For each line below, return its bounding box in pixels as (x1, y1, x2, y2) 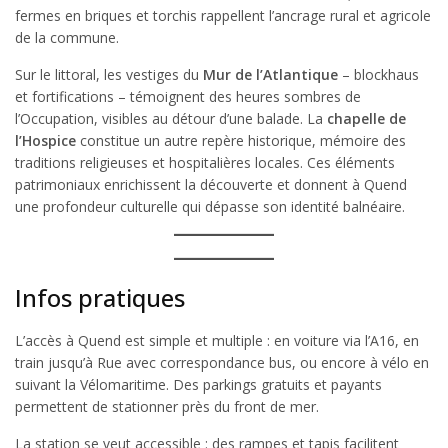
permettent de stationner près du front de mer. (15, 397, 319, 417)
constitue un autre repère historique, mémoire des (76, 131, 406, 151)
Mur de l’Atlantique (203, 65, 338, 85)
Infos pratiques (15, 281, 185, 315)
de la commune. (15, 28, 119, 48)
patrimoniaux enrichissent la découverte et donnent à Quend (15, 175, 407, 195)
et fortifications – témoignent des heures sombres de (15, 87, 361, 107)
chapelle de (327, 109, 406, 129)
